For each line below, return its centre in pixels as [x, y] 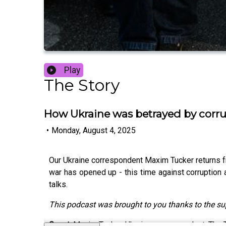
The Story [82, 85]
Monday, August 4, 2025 [94, 130]
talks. [58, 184]
